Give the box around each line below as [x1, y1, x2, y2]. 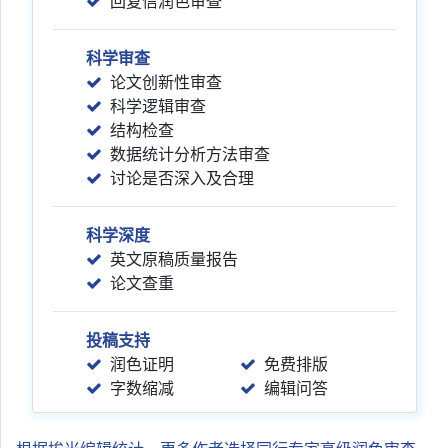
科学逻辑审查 [110, 96, 206, 116]
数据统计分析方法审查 [110, 144, 270, 164]
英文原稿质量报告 [110, 249, 238, 269]
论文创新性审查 [110, 72, 222, 92]
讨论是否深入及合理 [110, 168, 254, 188]
